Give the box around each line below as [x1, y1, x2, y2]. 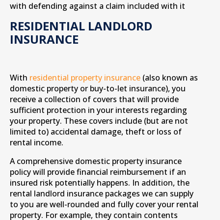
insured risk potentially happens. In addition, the [10, 177, 190, 188]
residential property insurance [29, 72, 140, 83]
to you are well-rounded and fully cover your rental [10, 199, 198, 210]
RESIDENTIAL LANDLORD [10, 18, 152, 34]
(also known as [140, 72, 198, 83]
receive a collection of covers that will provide [10, 94, 179, 105]
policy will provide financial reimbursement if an [10, 166, 186, 177]
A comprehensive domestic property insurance [10, 156, 182, 166]
